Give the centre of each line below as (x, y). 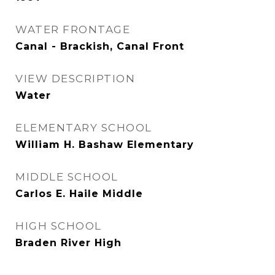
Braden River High (68, 243)
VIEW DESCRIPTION (75, 79)
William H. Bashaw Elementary (105, 145)
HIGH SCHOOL (59, 226)
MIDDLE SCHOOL (67, 177)
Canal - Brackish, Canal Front (100, 46)
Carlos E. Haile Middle (79, 194)
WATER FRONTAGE (73, 29)
